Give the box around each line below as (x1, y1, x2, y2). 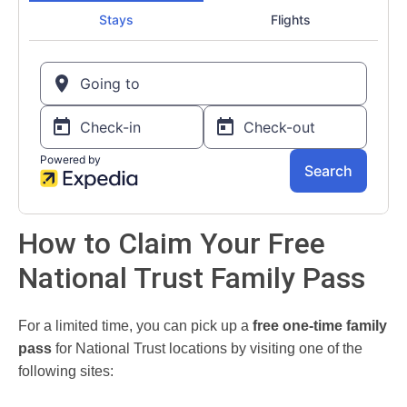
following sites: (18, 362, 114, 379)
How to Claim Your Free (18, 225, 325, 261)
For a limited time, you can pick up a (18, 317, 253, 333)
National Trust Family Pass (18, 260, 365, 295)
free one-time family (253, 317, 387, 333)
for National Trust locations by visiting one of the (52, 340, 362, 356)
